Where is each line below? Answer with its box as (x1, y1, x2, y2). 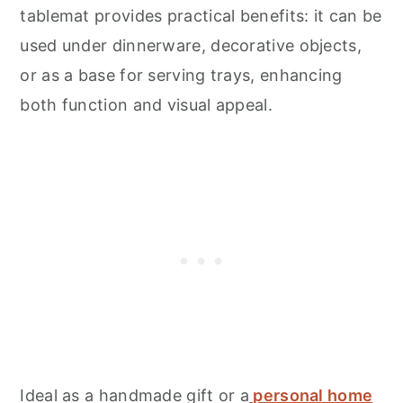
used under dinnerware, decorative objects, (20, 35, 362, 55)
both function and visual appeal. (20, 94, 273, 114)
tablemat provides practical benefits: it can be (20, 5, 382, 25)
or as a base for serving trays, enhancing (20, 65, 343, 85)
